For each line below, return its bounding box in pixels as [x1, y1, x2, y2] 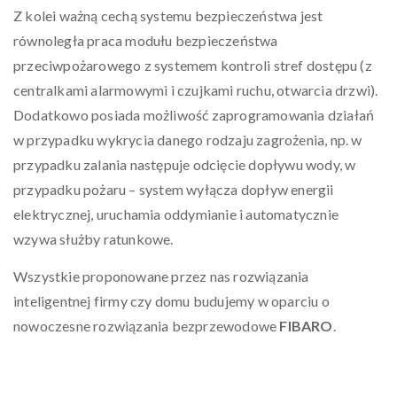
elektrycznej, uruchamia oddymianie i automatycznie [13, 206, 339, 222]
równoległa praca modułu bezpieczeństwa [13, 32, 278, 49]
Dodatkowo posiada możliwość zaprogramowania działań [13, 106, 375, 123]
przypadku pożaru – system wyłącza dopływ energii [13, 181, 334, 198]
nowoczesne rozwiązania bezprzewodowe [13, 317, 280, 334]
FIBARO [279, 317, 333, 334]
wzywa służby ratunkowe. [13, 230, 174, 247]
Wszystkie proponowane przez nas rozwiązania [13, 268, 309, 284]
